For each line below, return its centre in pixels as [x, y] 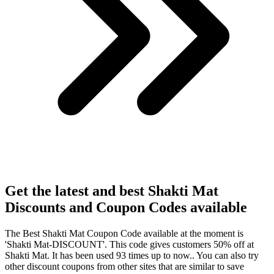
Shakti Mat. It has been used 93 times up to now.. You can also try [132, 256]
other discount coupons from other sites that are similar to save [124, 267]
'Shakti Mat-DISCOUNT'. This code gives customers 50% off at [129, 245]
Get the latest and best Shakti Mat [112, 191]
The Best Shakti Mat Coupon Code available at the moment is [124, 234]
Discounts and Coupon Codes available [126, 208]
